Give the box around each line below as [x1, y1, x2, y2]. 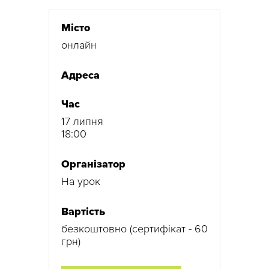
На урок [61, 174, 100, 188]
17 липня [61, 114, 103, 128]
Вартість [61, 204, 105, 218]
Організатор [61, 157, 125, 171]
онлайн [61, 38, 97, 52]
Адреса [61, 68, 100, 82]
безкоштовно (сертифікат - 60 [61, 222, 208, 235]
